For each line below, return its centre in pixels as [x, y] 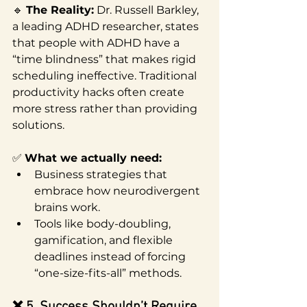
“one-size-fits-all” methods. [108, 273]
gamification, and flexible [105, 240]
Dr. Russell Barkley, [148, 10]
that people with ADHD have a [97, 42]
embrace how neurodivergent [119, 191]
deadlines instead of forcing [111, 256]
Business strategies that [102, 174]
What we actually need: [93, 158]
